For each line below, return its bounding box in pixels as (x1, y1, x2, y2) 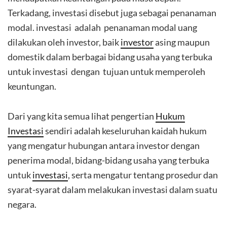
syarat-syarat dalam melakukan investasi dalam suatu (8, 184, 217, 195)
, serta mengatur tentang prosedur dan (68, 169, 218, 180)
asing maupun (154, 36, 210, 48)
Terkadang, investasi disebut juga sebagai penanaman (8, 7, 216, 18)
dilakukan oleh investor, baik (8, 36, 121, 48)
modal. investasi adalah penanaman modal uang (8, 22, 197, 33)
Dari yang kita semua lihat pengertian (8, 110, 156, 122)
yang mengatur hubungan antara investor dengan (8, 140, 200, 151)
